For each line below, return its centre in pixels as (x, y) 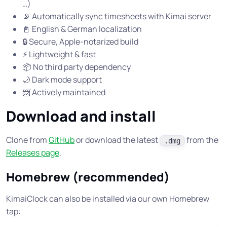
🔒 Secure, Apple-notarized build (80, 42)
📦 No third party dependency (77, 67)
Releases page (33, 153)
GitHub (62, 140)
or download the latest (117, 140)
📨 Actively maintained (64, 92)
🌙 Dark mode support (62, 80)
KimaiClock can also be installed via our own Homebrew (108, 199)
